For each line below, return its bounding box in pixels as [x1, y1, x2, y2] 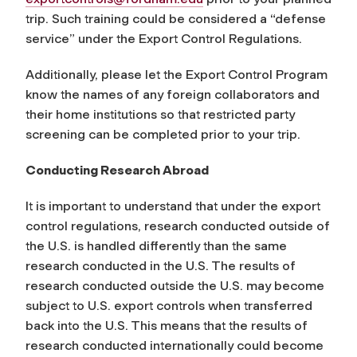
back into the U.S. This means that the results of [25, 317, 308, 333]
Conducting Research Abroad [25, 162, 209, 178]
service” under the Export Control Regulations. [25, 30, 302, 46]
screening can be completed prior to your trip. [25, 126, 300, 142]
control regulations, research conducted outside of [25, 218, 330, 233]
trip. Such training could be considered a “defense [25, 10, 326, 26]
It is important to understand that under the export [25, 198, 320, 214]
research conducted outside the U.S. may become [25, 277, 324, 293]
